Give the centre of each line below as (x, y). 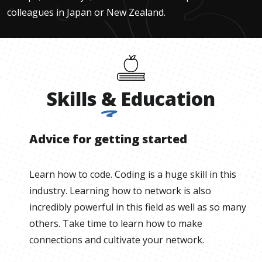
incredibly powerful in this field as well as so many (138, 207)
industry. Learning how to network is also (120, 191)
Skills (72, 99)
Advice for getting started (108, 139)
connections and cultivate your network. (117, 240)
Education (168, 99)
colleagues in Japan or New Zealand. (86, 13)
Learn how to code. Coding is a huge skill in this (133, 175)
